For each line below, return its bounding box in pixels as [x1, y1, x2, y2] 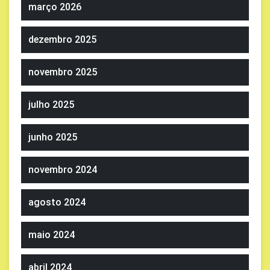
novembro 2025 [28, 66, 97, 78]
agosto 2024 [28, 196, 86, 208]
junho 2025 [28, 131, 77, 143]
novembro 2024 [28, 164, 97, 175]
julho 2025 [28, 99, 74, 110]
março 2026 [28, 1, 81, 13]
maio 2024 [28, 229, 75, 240]
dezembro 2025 [28, 34, 96, 45]
